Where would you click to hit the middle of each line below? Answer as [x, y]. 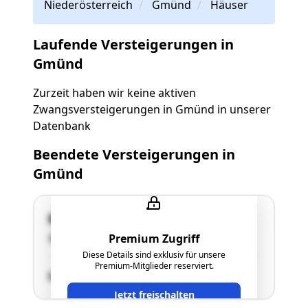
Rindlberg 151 [93, 219]
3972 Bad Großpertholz [115, 238]
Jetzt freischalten [154, 295]
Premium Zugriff [154, 239]
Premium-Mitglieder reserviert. [154, 266]
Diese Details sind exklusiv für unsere [154, 255]
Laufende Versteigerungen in [133, 44]
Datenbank [62, 125]
